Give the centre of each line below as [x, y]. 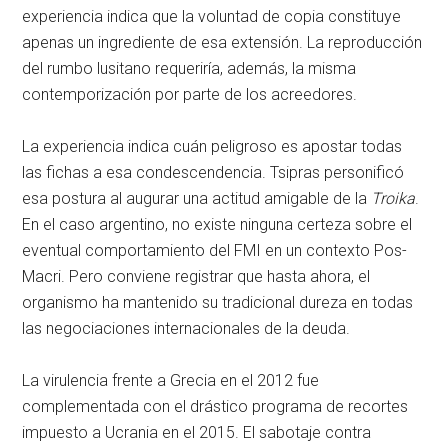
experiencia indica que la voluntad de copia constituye [212, 17]
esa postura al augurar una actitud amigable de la [197, 199]
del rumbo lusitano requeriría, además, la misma [189, 69]
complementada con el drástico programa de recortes [215, 407]
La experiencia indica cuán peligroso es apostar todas [212, 147]
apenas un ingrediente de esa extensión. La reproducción [222, 43]
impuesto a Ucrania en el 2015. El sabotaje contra [197, 433]
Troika [393, 199]
